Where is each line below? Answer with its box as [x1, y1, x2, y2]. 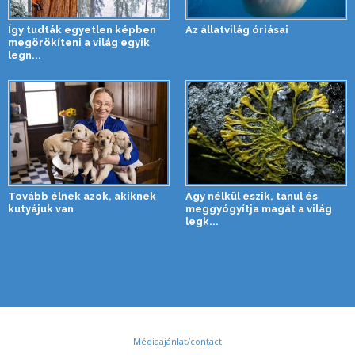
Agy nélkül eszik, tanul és [185, 190, 318, 203]
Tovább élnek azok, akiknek [8, 190, 156, 203]
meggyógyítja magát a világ [185, 203, 332, 216]
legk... [185, 216, 219, 228]
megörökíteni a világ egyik [8, 36, 150, 49]
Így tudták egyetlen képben [8, 24, 156, 36]
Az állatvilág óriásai [185, 24, 288, 36]
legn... [8, 49, 41, 62]
